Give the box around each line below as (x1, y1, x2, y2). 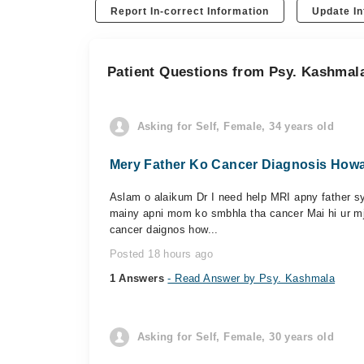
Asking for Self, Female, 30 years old (136, 331, 334, 343)
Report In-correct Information (110, 6, 270, 17)
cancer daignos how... (109, 223, 219, 236)
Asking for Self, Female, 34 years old (136, 120, 334, 132)
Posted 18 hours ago (109, 248, 213, 260)
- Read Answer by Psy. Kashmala (167, 272, 336, 284)
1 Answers (109, 272, 168, 284)
